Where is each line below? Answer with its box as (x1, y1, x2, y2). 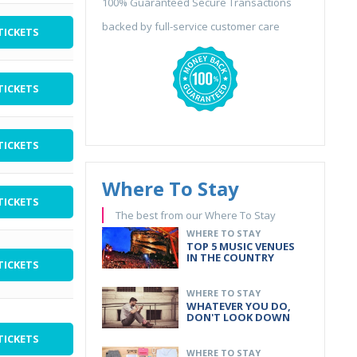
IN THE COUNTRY (186, 250, 274, 265)
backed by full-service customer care (102, 19, 280, 33)
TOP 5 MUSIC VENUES (186, 239, 295, 253)
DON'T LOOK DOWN (186, 310, 290, 324)
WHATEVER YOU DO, (186, 299, 291, 313)
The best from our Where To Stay (116, 208, 276, 222)
